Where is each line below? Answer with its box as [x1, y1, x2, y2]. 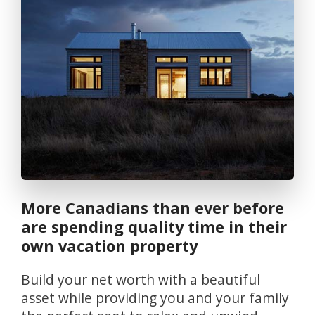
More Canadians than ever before [21, 197, 284, 218]
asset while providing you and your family [21, 289, 289, 308]
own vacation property [21, 235, 198, 256]
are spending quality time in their [21, 216, 287, 237]
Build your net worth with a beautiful [21, 271, 30, 290]
